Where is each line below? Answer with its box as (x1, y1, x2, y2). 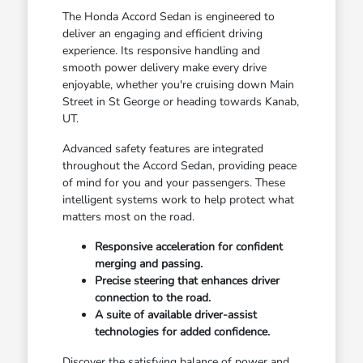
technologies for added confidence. (94, 323, 270, 340)
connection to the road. (94, 289, 211, 305)
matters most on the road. (62, 208, 194, 224)
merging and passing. (94, 255, 203, 271)
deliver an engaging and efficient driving (62, 25, 263, 41)
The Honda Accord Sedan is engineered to (62, 8, 275, 24)
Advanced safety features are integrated (62, 140, 263, 156)
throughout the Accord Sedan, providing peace (62, 157, 297, 173)
